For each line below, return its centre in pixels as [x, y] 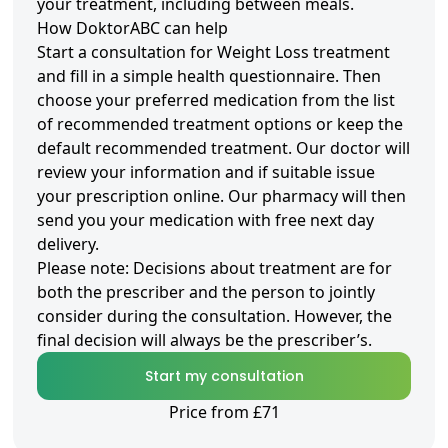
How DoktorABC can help [132, 28]
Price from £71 [224, 412]
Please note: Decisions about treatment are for [214, 268]
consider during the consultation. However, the [214, 316]
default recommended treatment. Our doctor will [223, 148]
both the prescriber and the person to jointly [206, 292]
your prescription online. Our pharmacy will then [221, 196]
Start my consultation [224, 376]
